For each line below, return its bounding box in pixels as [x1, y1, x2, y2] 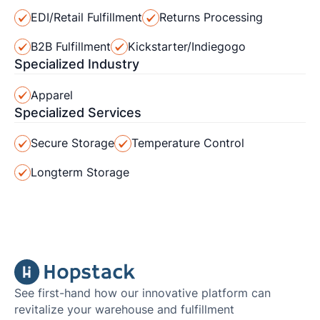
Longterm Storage [31, 165, 130, 179]
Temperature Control [131, 136, 244, 151]
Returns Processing [159, 11, 263, 25]
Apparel [31, 88, 74, 102]
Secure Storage [31, 136, 115, 151]
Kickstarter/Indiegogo [127, 40, 246, 54]
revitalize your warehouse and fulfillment [14, 302, 234, 316]
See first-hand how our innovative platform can [14, 286, 271, 300]
